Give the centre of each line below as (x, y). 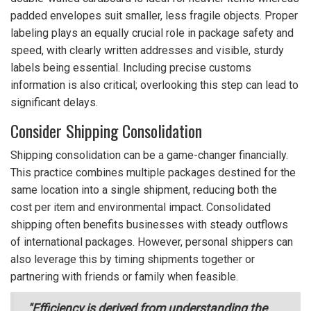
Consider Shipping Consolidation (106, 130)
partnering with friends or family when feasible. (124, 276)
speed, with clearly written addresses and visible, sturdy (147, 50)
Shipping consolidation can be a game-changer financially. (149, 155)
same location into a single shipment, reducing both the (144, 190)
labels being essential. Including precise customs (131, 67)
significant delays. (54, 102)
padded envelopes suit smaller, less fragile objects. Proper (154, 15)
